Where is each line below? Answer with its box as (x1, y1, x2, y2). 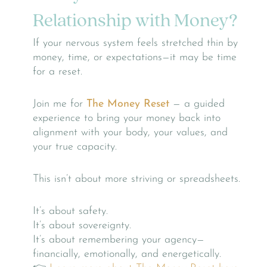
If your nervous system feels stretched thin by (33, 38, 238, 49)
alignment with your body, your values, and (33, 127, 228, 139)
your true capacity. (33, 141, 117, 153)
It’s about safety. (33, 206, 108, 218)
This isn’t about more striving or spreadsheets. (33, 173, 240, 185)
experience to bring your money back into (33, 113, 221, 125)
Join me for (33, 98, 86, 110)
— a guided (169, 98, 225, 110)
